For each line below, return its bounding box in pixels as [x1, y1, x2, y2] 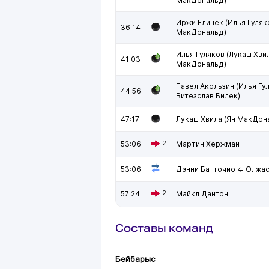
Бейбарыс [115, 254, 156, 264]
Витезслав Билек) [176, 91, 240, 100]
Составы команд [115, 222, 213, 234]
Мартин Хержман [176, 139, 240, 148]
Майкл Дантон [176, 189, 228, 198]
